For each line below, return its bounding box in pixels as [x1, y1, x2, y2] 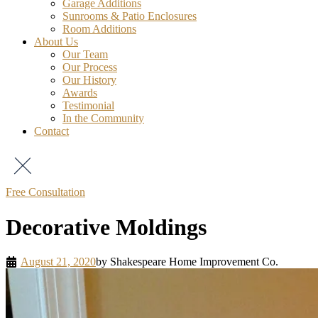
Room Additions [62, 23, 136, 35]
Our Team [62, 48, 108, 61]
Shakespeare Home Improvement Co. [107, 256, 278, 268]
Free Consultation [6, 186, 85, 199]
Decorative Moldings [6, 214, 207, 240]
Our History [62, 74, 116, 87]
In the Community [62, 112, 144, 125]
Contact [34, 125, 69, 138]
